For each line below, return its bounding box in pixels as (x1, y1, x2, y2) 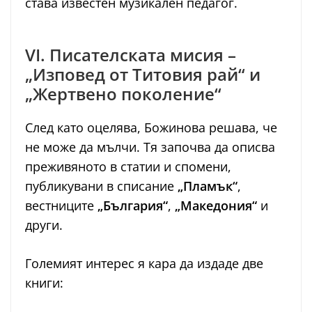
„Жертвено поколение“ (25, 82, 221, 106)
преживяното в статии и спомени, (25, 158, 231, 175)
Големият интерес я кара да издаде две (25, 255, 263, 272)
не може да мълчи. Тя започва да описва (25, 139, 275, 156)
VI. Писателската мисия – (25, 43, 236, 67)
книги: (25, 274, 63, 292)
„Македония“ (175, 197, 257, 214)
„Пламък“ (178, 178, 237, 195)
